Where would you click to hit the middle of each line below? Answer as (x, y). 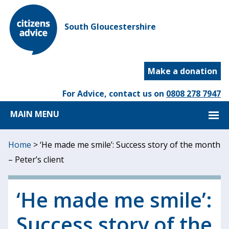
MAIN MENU (35, 114)
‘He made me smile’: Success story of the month (130, 145)
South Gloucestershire (110, 27)
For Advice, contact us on (114, 94)
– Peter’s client (36, 159)
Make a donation (182, 71)
